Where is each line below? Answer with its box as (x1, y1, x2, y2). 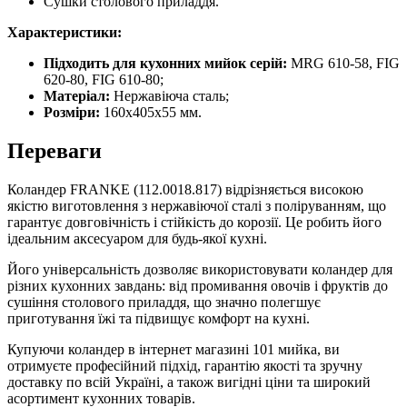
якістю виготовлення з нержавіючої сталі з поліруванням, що (7, 197, 386, 213)
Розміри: (44, 104, 100, 120)
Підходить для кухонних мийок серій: (44, 55, 287, 71)
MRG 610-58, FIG (287, 55, 400, 71)
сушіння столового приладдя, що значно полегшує (7, 293, 321, 310)
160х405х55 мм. (100, 104, 202, 120)
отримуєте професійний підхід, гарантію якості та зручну (7, 357, 362, 373)
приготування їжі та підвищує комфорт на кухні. (7, 310, 310, 326)
